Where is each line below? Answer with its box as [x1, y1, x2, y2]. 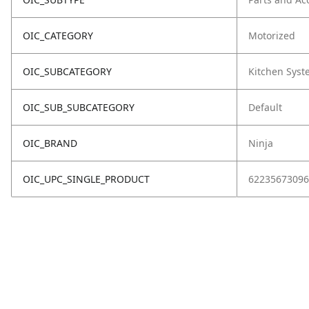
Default [248, 101, 282, 114]
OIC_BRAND [23, 137, 77, 150]
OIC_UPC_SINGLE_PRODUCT [23, 172, 150, 186]
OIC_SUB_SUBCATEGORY [23, 101, 134, 114]
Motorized [248, 29, 295, 42]
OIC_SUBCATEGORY [23, 65, 112, 78]
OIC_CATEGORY [23, 29, 93, 42]
